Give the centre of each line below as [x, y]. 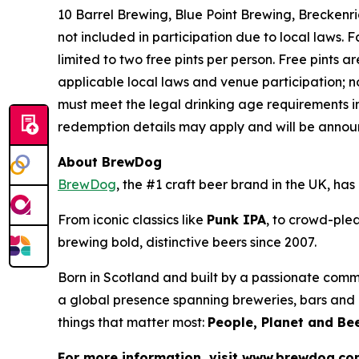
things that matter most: [133, 322]
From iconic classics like [132, 219]
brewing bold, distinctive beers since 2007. [187, 242]
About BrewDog [114, 161]
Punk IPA [236, 219]
